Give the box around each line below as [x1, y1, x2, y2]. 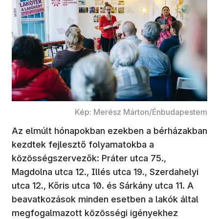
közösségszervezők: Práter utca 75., [12, 153, 166, 164]
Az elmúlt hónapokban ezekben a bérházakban [12, 126, 207, 136]
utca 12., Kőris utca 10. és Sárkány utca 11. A [12, 180, 194, 191]
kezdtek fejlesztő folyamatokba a [12, 139, 154, 150]
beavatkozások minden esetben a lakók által [12, 194, 198, 205]
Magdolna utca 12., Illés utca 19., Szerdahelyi [12, 167, 198, 177]
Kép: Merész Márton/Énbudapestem [75, 107, 207, 117]
